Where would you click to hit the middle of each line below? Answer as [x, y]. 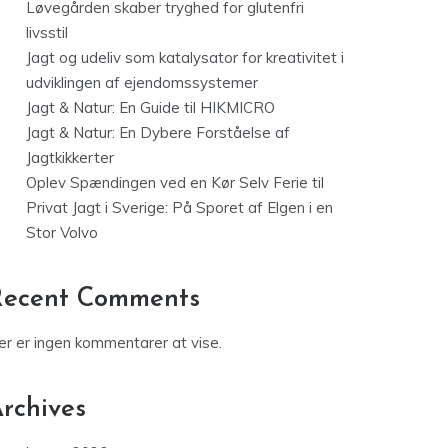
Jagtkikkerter [70, 158]
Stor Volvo [62, 233]
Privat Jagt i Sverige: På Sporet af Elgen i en [179, 208]
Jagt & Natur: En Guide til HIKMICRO [150, 108]
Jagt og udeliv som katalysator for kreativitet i [185, 58]
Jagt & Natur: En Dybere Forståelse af [158, 133]
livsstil [47, 33]
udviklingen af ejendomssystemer [142, 83]
